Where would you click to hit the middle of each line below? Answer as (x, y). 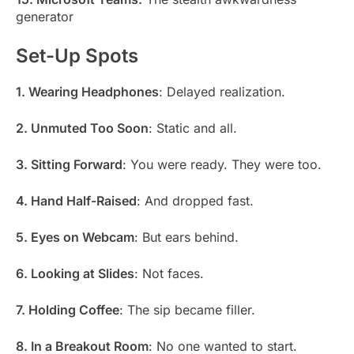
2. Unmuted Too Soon (82, 128)
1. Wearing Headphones (87, 92)
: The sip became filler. (187, 310)
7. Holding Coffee (68, 310)
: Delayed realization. (222, 92)
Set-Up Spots (77, 56)
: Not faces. (169, 274)
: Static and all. (193, 128)
